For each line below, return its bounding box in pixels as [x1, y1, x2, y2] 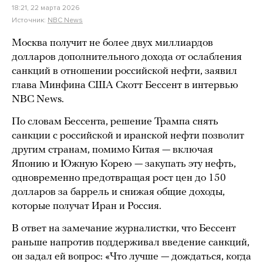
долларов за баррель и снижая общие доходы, [12, 187, 225, 198]
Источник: [12, 16, 48, 24]
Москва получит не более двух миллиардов [12, 38, 213, 49]
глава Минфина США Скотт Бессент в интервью [12, 80, 238, 91]
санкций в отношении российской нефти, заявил [12, 66, 237, 77]
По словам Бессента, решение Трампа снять [12, 116, 218, 127]
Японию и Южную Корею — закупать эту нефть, [12, 159, 236, 170]
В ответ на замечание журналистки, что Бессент [12, 223, 236, 234]
